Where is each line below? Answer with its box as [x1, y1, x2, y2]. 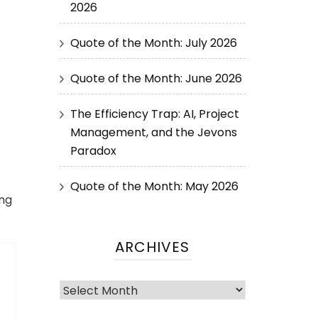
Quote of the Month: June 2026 [70, 70, 242, 87]
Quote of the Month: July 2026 [70, 35, 237, 51]
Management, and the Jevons [70, 124, 237, 141]
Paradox [70, 143, 116, 159]
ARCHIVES [115, 237, 190, 257]
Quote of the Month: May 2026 [70, 178, 238, 194]
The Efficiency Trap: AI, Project [70, 106, 239, 122]
